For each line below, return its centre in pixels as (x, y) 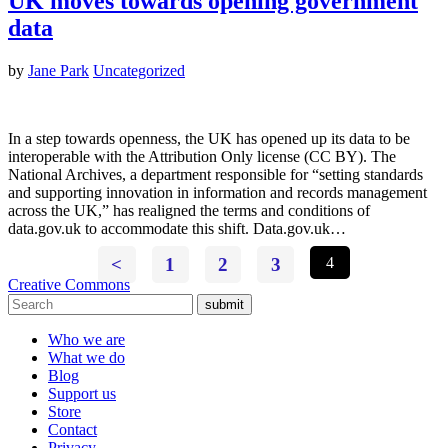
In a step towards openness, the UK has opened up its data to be (209, 139)
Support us (82, 394)
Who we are (86, 340)
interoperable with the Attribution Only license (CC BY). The (202, 157)
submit (224, 305)
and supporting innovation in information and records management (217, 193)
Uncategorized (139, 71)
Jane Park (58, 71)
